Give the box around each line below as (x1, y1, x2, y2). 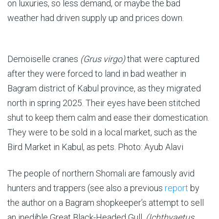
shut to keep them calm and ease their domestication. (7, 112, 209, 123)
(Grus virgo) (80, 54, 125, 64)
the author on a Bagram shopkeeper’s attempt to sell (7, 197, 204, 208)
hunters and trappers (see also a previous (7, 183, 165, 193)
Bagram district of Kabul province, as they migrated (7, 83, 201, 93)
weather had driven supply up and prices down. (7, 13, 184, 23)
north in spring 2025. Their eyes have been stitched (7, 98, 200, 108)
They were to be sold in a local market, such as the (7, 127, 197, 137)
